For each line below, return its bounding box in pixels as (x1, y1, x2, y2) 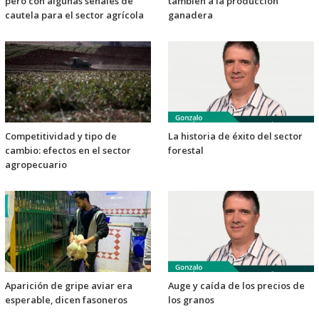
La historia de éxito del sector (168, 129, 303, 142)
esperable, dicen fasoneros (5, 293, 127, 306)
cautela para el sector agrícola (5, 8, 144, 21)
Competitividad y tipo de (5, 129, 117, 142)
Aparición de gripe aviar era (5, 278, 132, 292)
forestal (168, 143, 204, 157)
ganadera (168, 8, 213, 21)
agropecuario (5, 157, 67, 171)
